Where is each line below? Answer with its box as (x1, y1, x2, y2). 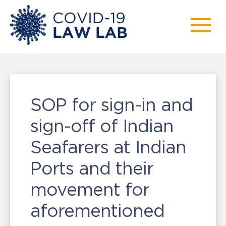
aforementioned (30, 201, 164, 220)
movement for (30, 180, 149, 199)
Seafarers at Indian (30, 137, 186, 157)
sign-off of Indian (30, 116, 174, 136)
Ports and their (30, 158, 153, 178)
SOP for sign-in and (30, 95, 193, 115)
